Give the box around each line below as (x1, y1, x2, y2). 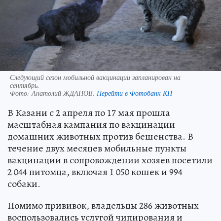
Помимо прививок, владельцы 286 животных (7, 198, 199, 212)
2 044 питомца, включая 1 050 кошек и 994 (7, 165, 183, 179)
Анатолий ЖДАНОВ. (32, 88, 97, 98)
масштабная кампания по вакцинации (7, 117, 175, 131)
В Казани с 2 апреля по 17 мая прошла (7, 106, 170, 119)
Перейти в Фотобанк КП (97, 88, 172, 98)
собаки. (7, 177, 40, 190)
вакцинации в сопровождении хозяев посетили (7, 153, 213, 167)
